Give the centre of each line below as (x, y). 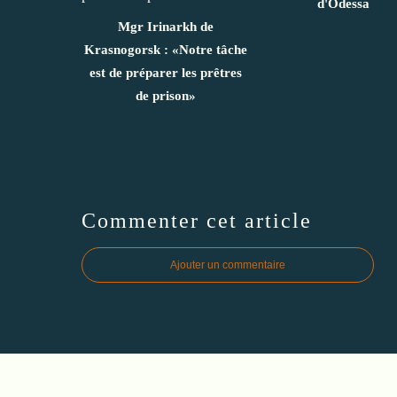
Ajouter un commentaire (228, 265)
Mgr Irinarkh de (166, 26)
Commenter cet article (197, 220)
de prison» (166, 95)
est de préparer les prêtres (166, 72)
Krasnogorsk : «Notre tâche (166, 49)
